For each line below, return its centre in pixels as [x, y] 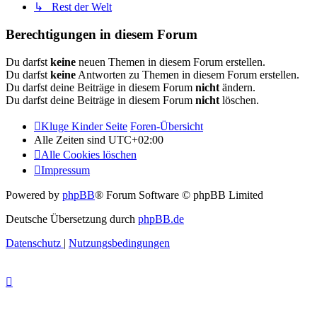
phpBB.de [161, 219]
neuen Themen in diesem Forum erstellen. [171, 62]
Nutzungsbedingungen [119, 243]
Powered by [34, 195]
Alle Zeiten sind [71, 139]
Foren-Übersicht [167, 126]
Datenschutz [33, 243]
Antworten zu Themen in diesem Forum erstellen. [188, 74]
